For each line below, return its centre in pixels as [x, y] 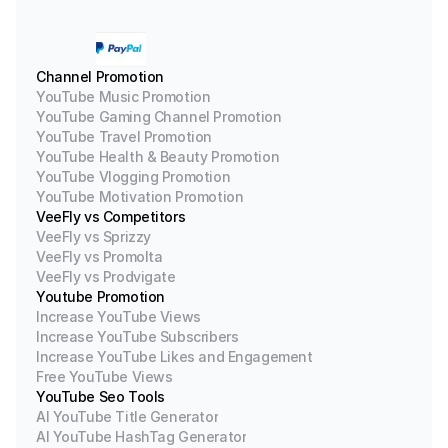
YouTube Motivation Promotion [140, 196]
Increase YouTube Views [118, 316]
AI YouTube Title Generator [127, 416]
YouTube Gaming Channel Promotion [159, 116]
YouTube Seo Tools [100, 396]
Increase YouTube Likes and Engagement [174, 356]
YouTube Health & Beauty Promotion [158, 156]
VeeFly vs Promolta [99, 256]
